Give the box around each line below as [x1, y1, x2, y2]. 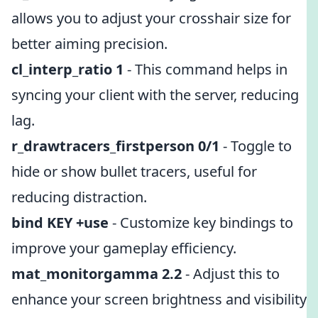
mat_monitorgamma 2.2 [11, 264, 182, 283]
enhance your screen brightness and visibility [11, 290, 307, 309]
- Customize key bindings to [109, 213, 293, 232]
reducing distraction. [11, 187, 147, 207]
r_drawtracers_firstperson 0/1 [11, 136, 219, 155]
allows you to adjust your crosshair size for [11, 9, 291, 28]
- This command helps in [124, 60, 287, 79]
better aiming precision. [11, 34, 168, 53]
